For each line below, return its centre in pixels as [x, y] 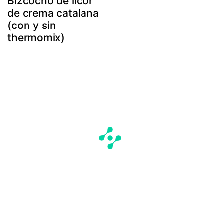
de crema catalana [53, 13]
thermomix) [36, 38]
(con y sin [32, 26]
